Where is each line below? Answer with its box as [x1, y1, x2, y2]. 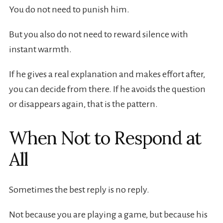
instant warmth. [8, 44, 72, 55]
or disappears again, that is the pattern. [8, 99, 158, 110]
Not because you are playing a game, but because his [8, 210, 208, 220]
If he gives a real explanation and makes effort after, [8, 69, 205, 80]
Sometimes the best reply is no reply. [8, 185, 149, 195]
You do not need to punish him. [8, 4, 129, 15]
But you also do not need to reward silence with [8, 29, 188, 40]
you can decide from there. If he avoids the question [8, 84, 206, 95]
